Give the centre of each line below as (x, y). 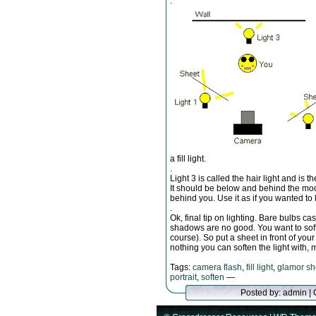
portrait (183, 277)
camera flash (217, 267)
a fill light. (188, 159)
